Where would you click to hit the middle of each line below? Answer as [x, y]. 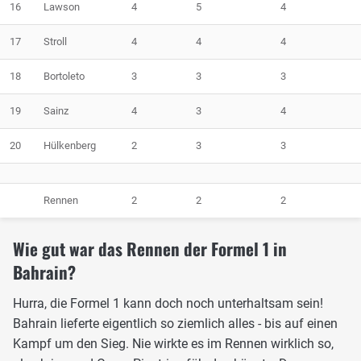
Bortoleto [64, 77]
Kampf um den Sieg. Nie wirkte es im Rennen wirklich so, [173, 344]
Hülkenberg [70, 146]
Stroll [55, 42]
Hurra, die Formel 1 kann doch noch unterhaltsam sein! [168, 304]
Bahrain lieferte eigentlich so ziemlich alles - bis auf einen [175, 324]
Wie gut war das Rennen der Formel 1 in [150, 249]
